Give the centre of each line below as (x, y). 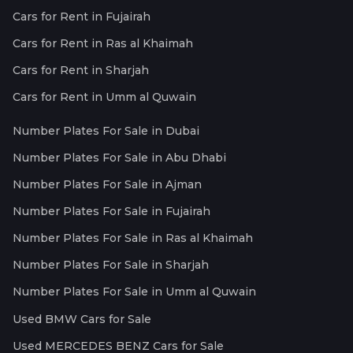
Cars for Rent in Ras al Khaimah (103, 43)
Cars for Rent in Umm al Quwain (104, 97)
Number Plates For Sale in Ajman (107, 184)
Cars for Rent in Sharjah (81, 70)
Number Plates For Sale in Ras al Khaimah (133, 238)
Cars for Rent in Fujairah (82, 16)
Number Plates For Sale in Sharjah (111, 264)
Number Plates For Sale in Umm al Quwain (134, 291)
